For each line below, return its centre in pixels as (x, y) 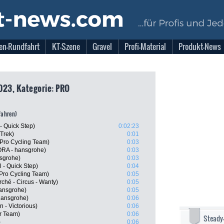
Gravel (102, 46)
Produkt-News (200, 46)
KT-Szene (66, 46)
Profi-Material (145, 46)
